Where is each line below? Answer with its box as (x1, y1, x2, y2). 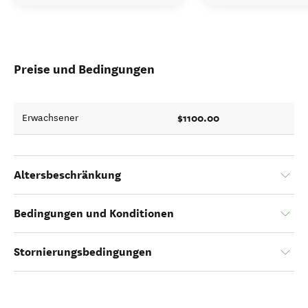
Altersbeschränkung (14, 168, 121, 182)
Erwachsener (22, 112, 78, 124)
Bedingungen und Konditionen (14, 206, 174, 221)
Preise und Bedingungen (14, 61, 155, 77)
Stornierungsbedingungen (14, 245, 152, 259)
